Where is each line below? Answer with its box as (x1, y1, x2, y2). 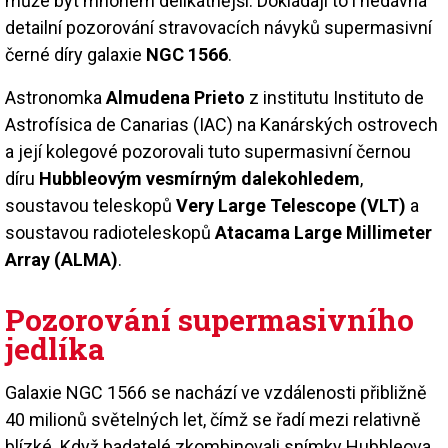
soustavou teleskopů (5, 194, 176, 216)
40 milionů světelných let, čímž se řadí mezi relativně (5, 408, 421, 430)
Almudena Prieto (106, 86, 245, 108)
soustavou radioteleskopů (5, 221, 215, 243)
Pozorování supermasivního (5, 299, 414, 339)
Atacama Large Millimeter (215, 221, 432, 243)
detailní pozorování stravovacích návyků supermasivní (5, 16, 432, 38)
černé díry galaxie (5, 43, 146, 65)
